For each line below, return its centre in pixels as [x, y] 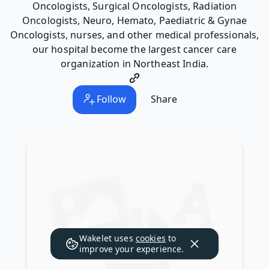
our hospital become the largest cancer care [134, 49]
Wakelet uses [107, 238]
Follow [111, 99]
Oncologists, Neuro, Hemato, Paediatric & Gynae [134, 20]
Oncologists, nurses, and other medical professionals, [134, 35]
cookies [150, 238]
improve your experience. [132, 249]
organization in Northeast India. [134, 63]
